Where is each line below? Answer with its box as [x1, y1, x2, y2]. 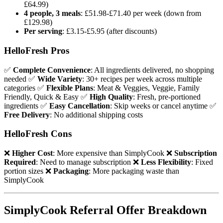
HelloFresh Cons [4, 128, 72, 139]
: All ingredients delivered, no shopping [91, 65, 214, 74]
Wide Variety [37, 74, 82, 83]
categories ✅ [4, 83, 46, 92]
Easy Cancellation [49, 101, 110, 110]
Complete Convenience [13, 65, 91, 74]
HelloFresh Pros [4, 45, 69, 56]
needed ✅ [4, 74, 37, 83]
